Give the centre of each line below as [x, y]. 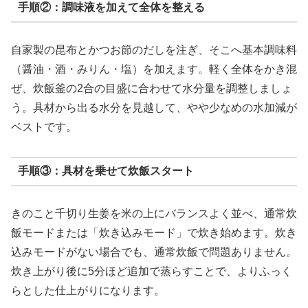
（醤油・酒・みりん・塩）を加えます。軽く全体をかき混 [154, 69]
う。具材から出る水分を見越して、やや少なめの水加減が [154, 107]
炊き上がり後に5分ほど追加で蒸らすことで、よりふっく [152, 271]
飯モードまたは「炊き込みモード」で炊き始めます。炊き [154, 232]
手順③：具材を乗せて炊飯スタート [106, 171]
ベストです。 [44, 126]
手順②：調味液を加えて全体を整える [111, 8]
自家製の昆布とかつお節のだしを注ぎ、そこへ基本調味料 [154, 49]
